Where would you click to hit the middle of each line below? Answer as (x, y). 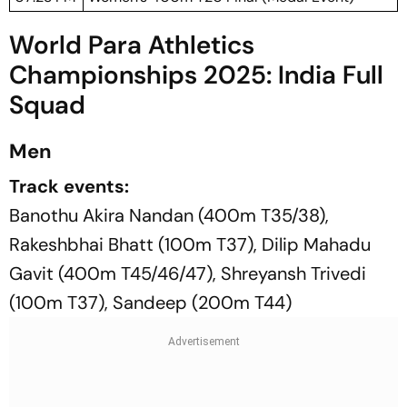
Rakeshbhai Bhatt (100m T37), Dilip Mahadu (190, 244)
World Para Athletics (132, 45)
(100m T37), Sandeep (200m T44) (150, 303)
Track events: (69, 186)
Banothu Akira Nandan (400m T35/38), (169, 215)
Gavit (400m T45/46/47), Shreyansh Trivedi (188, 273)
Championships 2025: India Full (196, 75)
